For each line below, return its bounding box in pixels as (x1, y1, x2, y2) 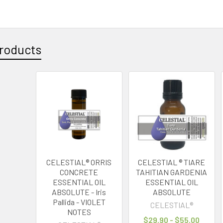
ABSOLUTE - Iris (52, 187, 107, 197)
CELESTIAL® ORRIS (46, 157, 112, 167)
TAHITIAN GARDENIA (136, 167, 208, 177)
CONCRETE (60, 167, 99, 177)
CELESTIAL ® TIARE (138, 157, 206, 167)
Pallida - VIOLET (52, 197, 106, 207)
